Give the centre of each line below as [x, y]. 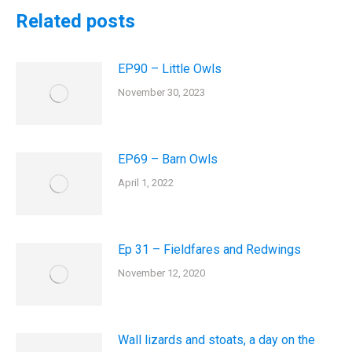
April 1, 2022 [146, 183]
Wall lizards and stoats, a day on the [216, 340]
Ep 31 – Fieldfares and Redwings [209, 249]
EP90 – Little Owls [170, 69]
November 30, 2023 [161, 92]
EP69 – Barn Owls [168, 159]
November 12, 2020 [161, 273]
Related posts [75, 21]
